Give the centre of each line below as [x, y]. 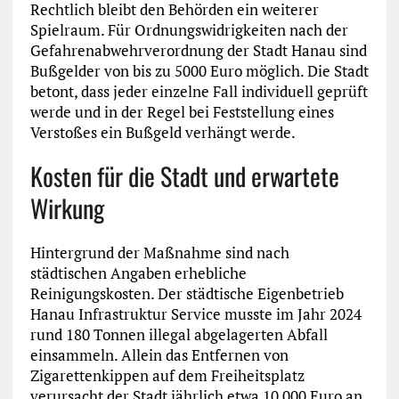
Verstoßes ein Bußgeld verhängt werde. [163, 133]
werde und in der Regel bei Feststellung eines [182, 112]
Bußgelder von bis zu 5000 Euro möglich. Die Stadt [199, 71]
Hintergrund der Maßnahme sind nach [159, 253]
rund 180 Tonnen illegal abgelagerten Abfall [179, 335]
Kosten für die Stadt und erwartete [184, 176]
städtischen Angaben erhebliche [138, 273]
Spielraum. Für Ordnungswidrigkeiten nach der [189, 30]
